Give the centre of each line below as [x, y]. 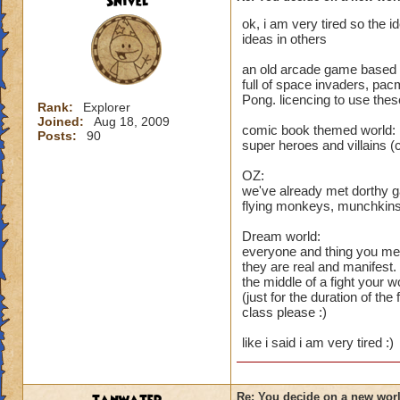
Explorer [107, 107]
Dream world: [281, 236]
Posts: [59, 136]
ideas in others [284, 39]
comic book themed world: [319, 130]
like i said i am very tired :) [318, 342]
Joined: [62, 121]
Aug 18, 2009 [132, 121]
